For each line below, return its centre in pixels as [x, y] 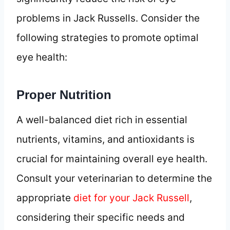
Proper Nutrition [64, 94]
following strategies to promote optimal [108, 37]
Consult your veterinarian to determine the [114, 178]
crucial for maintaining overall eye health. [112, 159]
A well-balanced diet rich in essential [102, 120]
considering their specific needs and [101, 217]
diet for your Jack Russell [131, 198]
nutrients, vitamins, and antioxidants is [106, 139]
